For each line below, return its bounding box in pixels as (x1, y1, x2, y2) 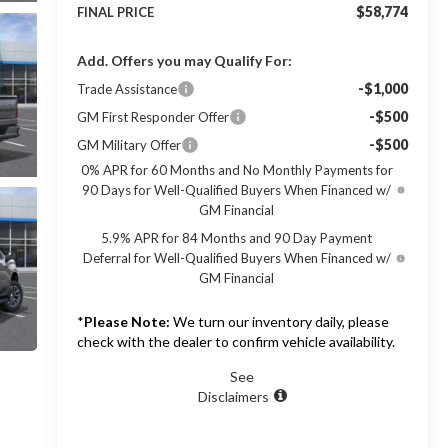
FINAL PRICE (76, 4, 154, 21)
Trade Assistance (76, 81, 177, 98)
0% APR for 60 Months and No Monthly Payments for (80, 162, 393, 179)
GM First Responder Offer (76, 109, 229, 126)
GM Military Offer (76, 137, 181, 154)
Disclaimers (197, 388, 269, 406)
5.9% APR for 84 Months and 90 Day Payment (101, 230, 373, 247)
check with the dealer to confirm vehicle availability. (76, 333, 395, 351)
